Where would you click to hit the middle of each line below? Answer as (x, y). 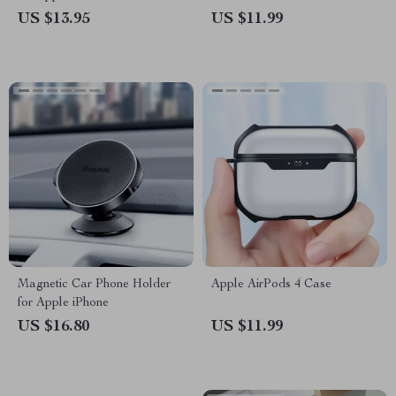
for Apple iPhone (63, 303)
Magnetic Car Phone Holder (94, 285)
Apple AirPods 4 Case (271, 285)
